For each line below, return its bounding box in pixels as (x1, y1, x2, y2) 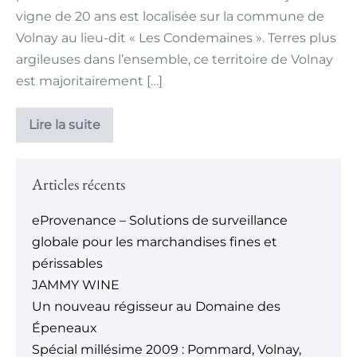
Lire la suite (29, 117, 100, 133)
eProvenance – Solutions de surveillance (32, 213, 288, 229)
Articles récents (32, 174, 125, 195)
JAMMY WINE (32, 277, 120, 293)
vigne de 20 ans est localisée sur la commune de (16, 9, 324, 25)
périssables (32, 256, 103, 272)
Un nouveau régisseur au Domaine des (32, 299, 280, 315)
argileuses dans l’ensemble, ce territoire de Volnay (16, 52, 333, 68)
